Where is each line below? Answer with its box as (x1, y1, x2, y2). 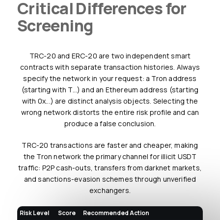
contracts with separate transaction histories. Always (20, 62, 200, 72)
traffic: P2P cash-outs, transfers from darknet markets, (18, 163, 202, 172)
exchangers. (89, 185, 131, 195)
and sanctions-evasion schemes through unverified (24, 174, 196, 184)
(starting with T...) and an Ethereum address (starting (21, 84, 199, 94)
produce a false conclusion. (64, 118, 156, 128)
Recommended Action (86, 208, 149, 217)
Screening (17, 14, 93, 36)
